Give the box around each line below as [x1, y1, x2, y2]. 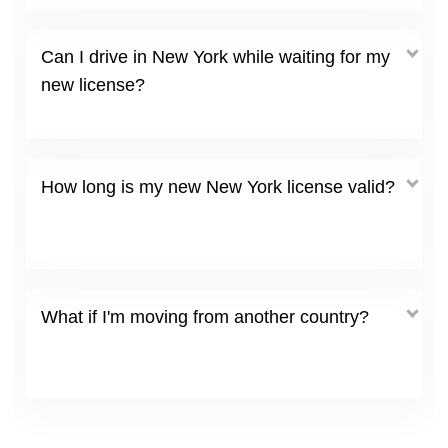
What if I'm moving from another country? [41, 306, 369, 327]
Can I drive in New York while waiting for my [41, 46, 390, 67]
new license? [41, 74, 145, 95]
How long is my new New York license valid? [41, 176, 395, 197]
